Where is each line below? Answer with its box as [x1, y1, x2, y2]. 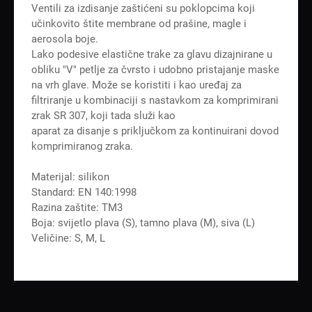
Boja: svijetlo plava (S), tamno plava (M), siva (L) [31, 216, 255, 229]
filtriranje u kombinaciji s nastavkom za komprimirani [31, 93, 279, 107]
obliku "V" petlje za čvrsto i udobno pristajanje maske [31, 63, 279, 76]
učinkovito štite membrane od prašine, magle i [31, 17, 247, 30]
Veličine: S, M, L [31, 231, 105, 244]
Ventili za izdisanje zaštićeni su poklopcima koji [31, 1, 255, 15]
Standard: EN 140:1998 [31, 185, 136, 198]
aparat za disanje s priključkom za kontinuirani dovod [31, 124, 279, 137]
